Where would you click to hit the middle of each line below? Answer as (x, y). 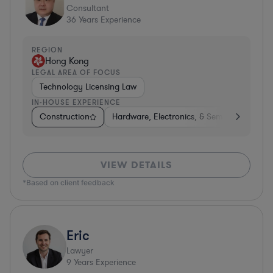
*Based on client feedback (69, 182)
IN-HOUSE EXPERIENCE (76, 102)
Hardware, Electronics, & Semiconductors (190, 116)
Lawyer (80, 250)
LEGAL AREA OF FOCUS (76, 72)
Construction (65, 116)
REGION (47, 49)
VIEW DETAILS (136, 165)
